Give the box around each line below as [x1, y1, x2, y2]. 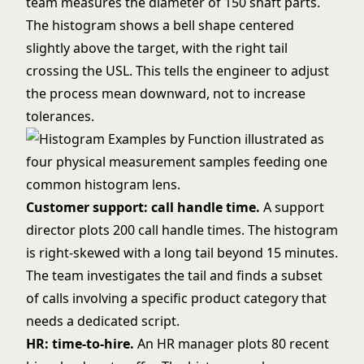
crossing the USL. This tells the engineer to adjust [26, 62, 329, 80]
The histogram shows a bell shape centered [26, 16, 294, 34]
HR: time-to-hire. [26, 335, 134, 353]
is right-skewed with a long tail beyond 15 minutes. [26, 244, 338, 262]
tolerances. [26, 107, 94, 125]
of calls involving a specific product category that [26, 289, 327, 307]
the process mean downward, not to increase [26, 84, 305, 102]
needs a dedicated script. [26, 312, 180, 330]
